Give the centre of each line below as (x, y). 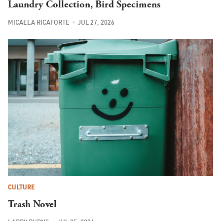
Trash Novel (32, 204)
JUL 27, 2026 (96, 22)
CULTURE (21, 187)
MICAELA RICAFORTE (39, 22)
